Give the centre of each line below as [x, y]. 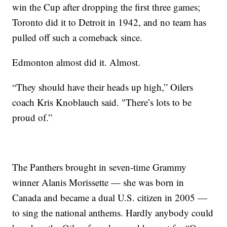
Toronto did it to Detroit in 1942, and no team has [109, 22]
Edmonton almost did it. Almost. [77, 62]
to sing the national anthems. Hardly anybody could [113, 213]
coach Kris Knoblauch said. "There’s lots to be [102, 102]
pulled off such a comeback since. [78, 37]
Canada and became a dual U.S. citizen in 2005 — [110, 198]
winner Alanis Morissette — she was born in [98, 182]
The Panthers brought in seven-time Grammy [100, 167]
